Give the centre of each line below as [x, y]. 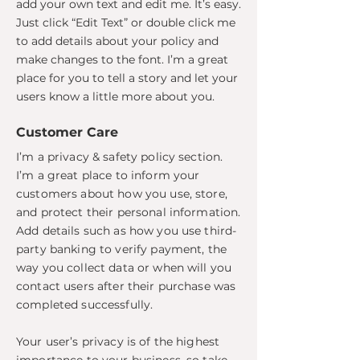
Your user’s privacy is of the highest [118, 342]
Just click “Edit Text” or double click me [126, 22]
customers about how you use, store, [122, 194]
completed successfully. [85, 305]
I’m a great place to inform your [108, 175]
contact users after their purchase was [126, 286]
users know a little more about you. [115, 96]
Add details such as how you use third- [127, 231]
